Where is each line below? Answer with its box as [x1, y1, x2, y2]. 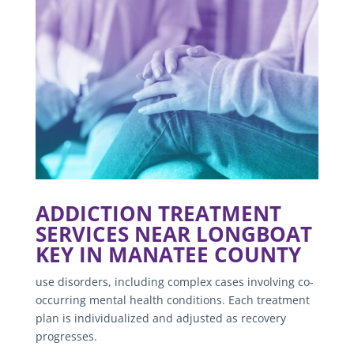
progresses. [35, 328, 97, 344]
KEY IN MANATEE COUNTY [35, 239, 301, 269]
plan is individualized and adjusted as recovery [35, 310, 286, 326]
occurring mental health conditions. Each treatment [35, 292, 310, 307]
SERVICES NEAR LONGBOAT [35, 219, 312, 248]
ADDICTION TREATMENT [35, 198, 281, 228]
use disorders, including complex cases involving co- [35, 273, 314, 289]
